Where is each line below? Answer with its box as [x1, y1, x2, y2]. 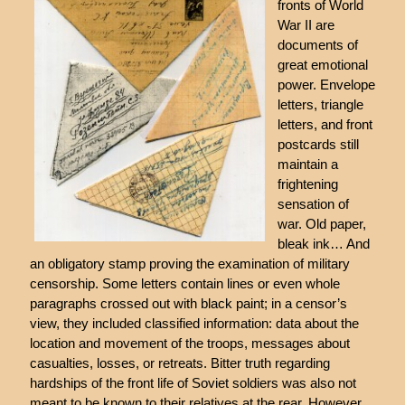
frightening [278, 176, 339, 193]
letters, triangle [278, 97, 364, 113]
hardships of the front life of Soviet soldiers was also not [29, 375, 356, 391]
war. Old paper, [278, 216, 367, 232]
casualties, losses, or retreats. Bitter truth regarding [29, 355, 330, 372]
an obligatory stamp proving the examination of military [29, 256, 350, 272]
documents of [278, 37, 359, 53]
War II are [278, 17, 335, 33]
